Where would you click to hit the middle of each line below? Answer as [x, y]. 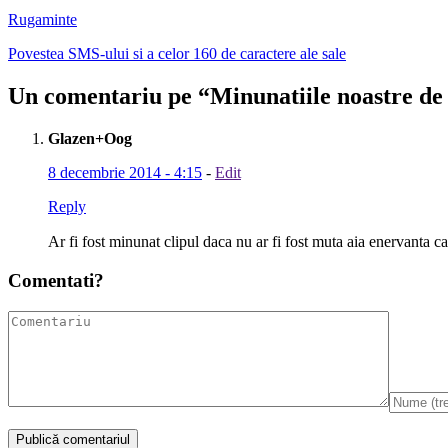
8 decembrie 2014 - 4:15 [125, 173]
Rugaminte [42, 20]
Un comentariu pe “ [109, 96]
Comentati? [56, 280]
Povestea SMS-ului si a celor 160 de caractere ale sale [177, 54]
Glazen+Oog [90, 139]
